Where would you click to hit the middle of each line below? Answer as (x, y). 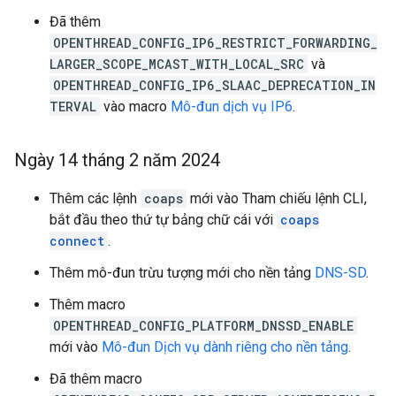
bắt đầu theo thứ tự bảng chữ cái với (163, 220)
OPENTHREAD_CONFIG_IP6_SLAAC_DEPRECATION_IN (214, 85)
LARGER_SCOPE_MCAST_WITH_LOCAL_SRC (177, 64)
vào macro (135, 107)
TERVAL (73, 107)
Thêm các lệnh (95, 198)
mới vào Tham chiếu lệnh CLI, (277, 198)
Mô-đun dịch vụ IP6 (232, 107)
